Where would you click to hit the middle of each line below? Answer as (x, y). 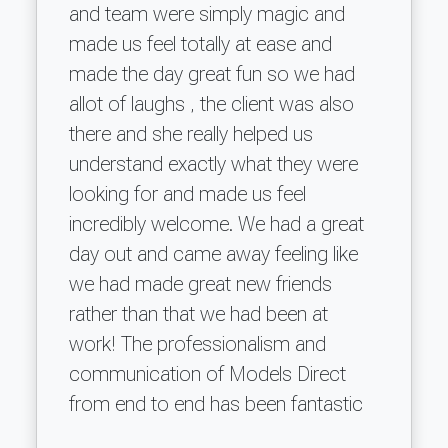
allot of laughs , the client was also (211, 103)
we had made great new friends (200, 283)
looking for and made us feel (187, 193)
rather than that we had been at (198, 313)
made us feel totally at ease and (200, 43)
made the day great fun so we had (212, 73)
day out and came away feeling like (213, 253)
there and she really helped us (191, 133)
